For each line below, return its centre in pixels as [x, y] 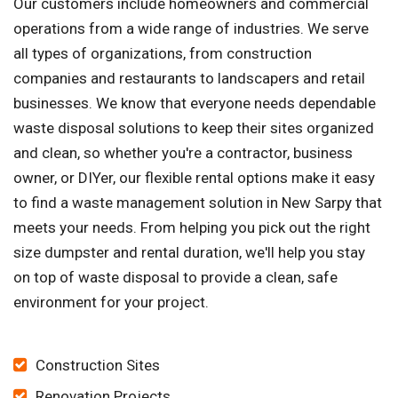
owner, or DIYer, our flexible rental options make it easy [194, 178]
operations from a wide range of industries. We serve [191, 29]
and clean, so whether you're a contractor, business [183, 153]
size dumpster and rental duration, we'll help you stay [189, 253]
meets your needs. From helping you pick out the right [192, 228]
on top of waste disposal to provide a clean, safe [175, 278]
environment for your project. [111, 302]
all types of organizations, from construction [163, 54]
